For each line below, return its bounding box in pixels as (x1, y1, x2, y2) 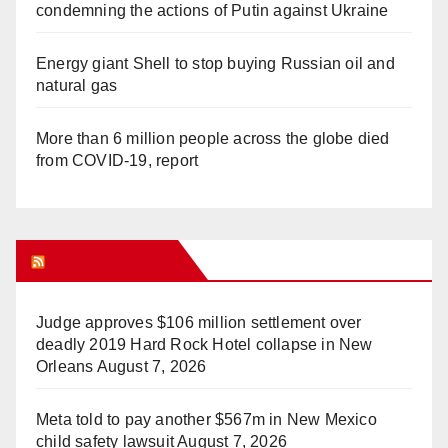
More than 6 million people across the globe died (36, 130, 390, 148)
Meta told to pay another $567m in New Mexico (36, 411, 377, 429)
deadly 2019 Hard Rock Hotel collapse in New (36, 336, 373, 354)
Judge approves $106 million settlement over (36, 314, 362, 332)
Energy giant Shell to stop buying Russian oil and (36, 55, 395, 73)
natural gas (36, 77, 118, 95)
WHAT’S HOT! (49, 249, 171, 272)
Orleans (36, 358, 94, 376)
